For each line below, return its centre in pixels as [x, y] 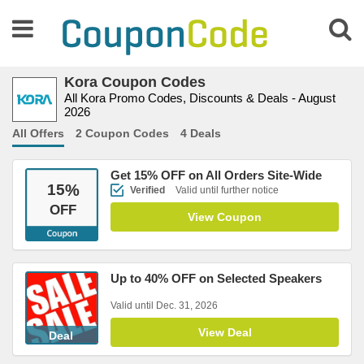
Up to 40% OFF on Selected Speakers [216, 278]
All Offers [38, 133]
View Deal [225, 332]
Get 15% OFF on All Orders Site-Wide [216, 175]
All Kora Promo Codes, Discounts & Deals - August [200, 98]
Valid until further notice [226, 190]
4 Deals [201, 133]
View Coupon [225, 217]
